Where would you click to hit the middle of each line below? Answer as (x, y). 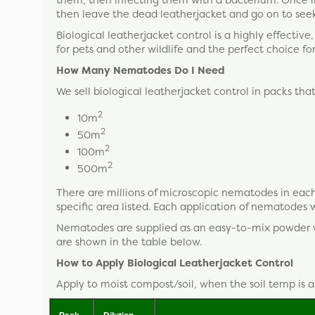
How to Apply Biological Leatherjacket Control (175, 263)
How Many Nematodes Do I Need (140, 70)
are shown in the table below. (129, 242)
